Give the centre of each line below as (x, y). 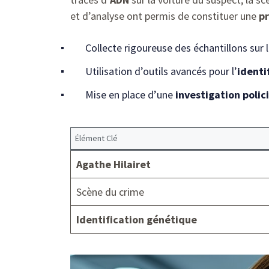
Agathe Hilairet (113, 165)
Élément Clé (96, 138)
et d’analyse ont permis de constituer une (165, 16)
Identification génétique (137, 220)
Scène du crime (110, 192)
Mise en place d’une (130, 95)
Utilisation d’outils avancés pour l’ (161, 71)
